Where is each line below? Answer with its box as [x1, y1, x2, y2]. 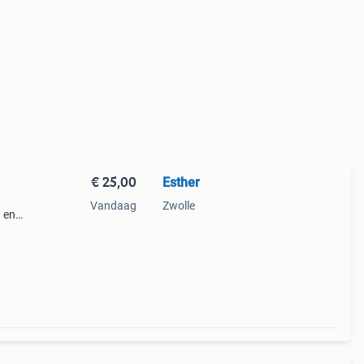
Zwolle [162, 199, 195, 212]
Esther [162, 175, 200, 190]
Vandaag [89, 199, 136, 212]
